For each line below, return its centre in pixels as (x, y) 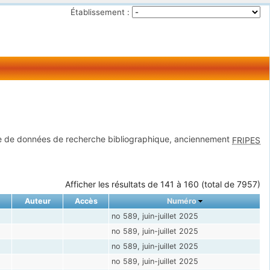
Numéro (181, 201)
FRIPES (246, 140)
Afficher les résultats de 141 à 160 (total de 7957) (163, 184)
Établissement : (100, 12)
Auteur (37, 201)
